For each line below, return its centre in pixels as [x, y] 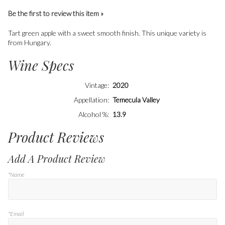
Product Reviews [56, 137]
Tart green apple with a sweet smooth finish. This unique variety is [107, 33]
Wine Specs [41, 66]
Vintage [96, 85]
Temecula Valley [136, 99]
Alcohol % [93, 114]
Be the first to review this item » [56, 14]
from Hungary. [30, 43]
